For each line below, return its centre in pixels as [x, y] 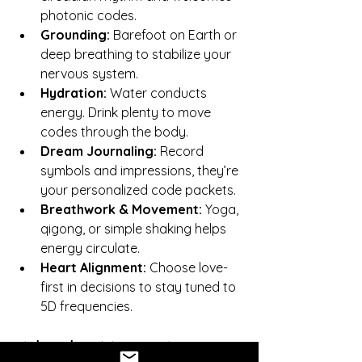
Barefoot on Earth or [175, 34]
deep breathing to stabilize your [137, 54]
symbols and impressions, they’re [141, 170]
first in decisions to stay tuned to [140, 286]
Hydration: [74, 93]
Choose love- [187, 267]
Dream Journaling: [99, 151]
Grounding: [75, 34]
